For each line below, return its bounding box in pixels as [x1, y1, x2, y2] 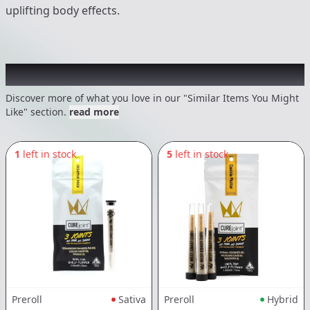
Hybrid [267, 293, 298, 307]
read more [69, 105, 119, 119]
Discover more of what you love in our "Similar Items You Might [6, 91, 299, 105]
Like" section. [6, 105, 66, 119]
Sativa [118, 293, 146, 307]
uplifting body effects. [6, 3, 120, 19]
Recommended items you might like [6, 63, 288, 86]
